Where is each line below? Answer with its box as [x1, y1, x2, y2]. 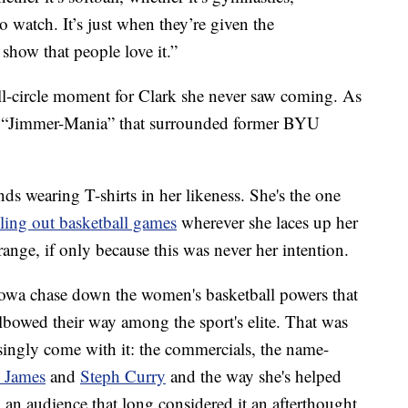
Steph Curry [80, 364, 166, 388]
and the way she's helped [166, 364, 342, 388]
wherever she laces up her [177, 210, 358, 234]
